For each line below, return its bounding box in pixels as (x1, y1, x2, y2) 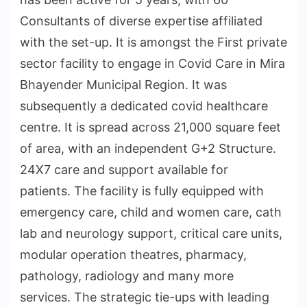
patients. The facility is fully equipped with (20, 183, 264, 198)
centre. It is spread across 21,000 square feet (20, 119, 281, 134)
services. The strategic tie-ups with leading (20, 289, 269, 304)
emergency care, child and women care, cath (20, 204, 282, 219)
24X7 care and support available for (20, 162, 228, 177)
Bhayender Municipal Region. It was (20, 77, 227, 92)
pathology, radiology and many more (20, 268, 234, 283)
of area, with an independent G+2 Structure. (20, 140, 276, 156)
